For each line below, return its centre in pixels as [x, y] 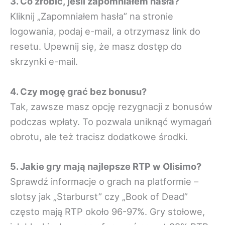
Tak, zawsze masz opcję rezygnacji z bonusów [111, 106]
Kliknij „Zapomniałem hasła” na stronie [92, 16]
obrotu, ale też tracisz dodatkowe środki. [99, 136]
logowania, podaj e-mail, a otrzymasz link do [105, 31]
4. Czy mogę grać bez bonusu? [78, 91]
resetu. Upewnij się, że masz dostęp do [96, 46]
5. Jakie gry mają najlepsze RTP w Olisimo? [106, 166]
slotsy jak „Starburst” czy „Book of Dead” [99, 196]
